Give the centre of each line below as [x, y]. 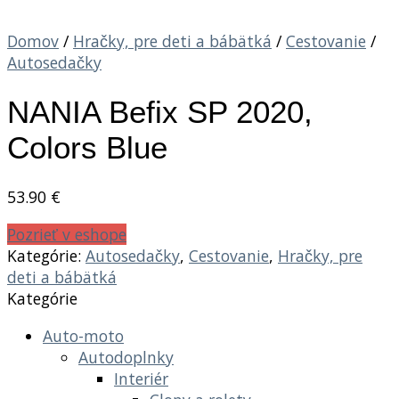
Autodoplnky [126, 357]
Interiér [141, 378]
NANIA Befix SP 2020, [160, 111]
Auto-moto [83, 335]
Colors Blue [87, 147]
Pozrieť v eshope [67, 234]
